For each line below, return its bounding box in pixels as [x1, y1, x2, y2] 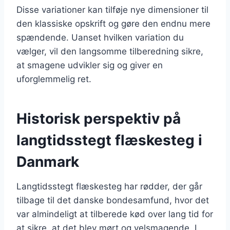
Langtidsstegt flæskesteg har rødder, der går [16, 181, 202, 191]
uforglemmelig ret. [16, 73, 91, 84]
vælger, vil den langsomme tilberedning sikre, [16, 46, 203, 56]
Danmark [16, 152, 79, 170]
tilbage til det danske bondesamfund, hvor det [16, 195, 209, 205]
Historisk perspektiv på [16, 109, 181, 127]
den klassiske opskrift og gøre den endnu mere [16, 18, 210, 29]
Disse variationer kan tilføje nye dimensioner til [16, 4, 208, 15]
